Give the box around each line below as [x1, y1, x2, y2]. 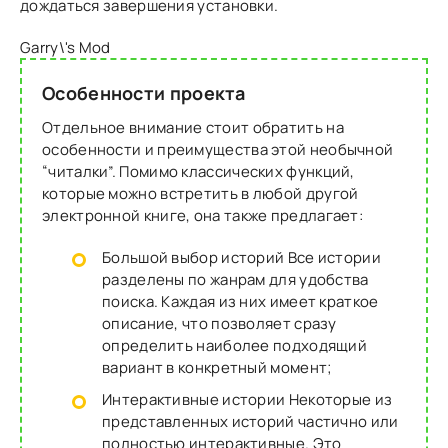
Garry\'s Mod [20, 36, 111, 58]
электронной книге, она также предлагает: [42, 204, 363, 226]
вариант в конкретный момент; [102, 356, 333, 378]
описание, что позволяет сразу [102, 312, 337, 334]
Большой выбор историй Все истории [102, 246, 381, 268]
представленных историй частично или [102, 410, 399, 432]
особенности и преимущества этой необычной [42, 138, 394, 160]
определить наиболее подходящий [102, 334, 368, 356]
